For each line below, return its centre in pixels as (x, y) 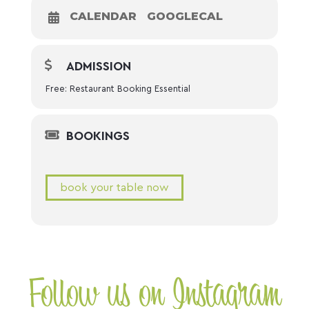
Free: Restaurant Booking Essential (118, 89)
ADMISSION (98, 67)
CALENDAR (103, 17)
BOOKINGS (98, 136)
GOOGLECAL (185, 17)
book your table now (114, 188)
